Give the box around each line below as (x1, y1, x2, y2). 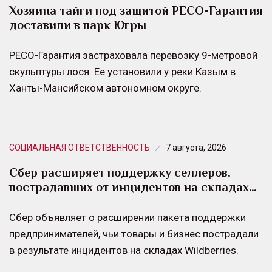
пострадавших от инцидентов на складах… (9, 180, 257, 194)
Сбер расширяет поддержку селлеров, (9, 165, 231, 179)
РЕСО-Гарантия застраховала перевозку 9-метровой (9, 49, 257, 61)
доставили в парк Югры (9, 18, 146, 32)
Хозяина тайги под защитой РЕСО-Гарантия (9, 3, 263, 17)
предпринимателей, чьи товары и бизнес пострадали (9, 227, 259, 240)
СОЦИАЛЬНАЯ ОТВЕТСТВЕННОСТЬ (9, 142, 150, 152)
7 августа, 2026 (166, 142, 226, 152)
